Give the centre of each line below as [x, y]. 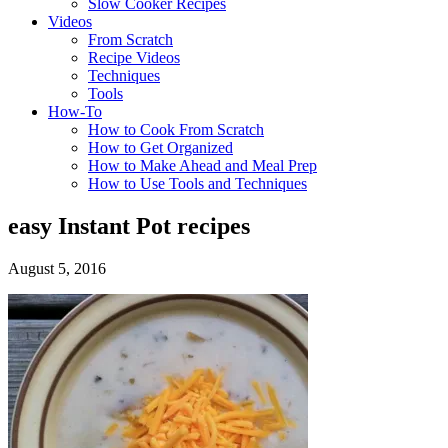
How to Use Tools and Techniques [197, 183]
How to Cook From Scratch [176, 129]
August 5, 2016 [57, 268]
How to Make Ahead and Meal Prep [202, 165]
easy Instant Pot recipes [129, 225]
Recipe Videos [134, 57]
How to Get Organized [160, 147]
